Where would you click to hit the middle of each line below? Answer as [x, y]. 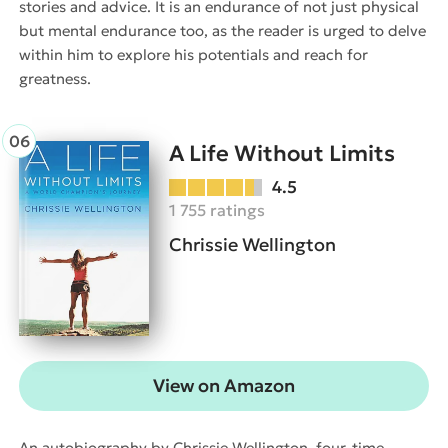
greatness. [55, 79]
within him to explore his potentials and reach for [193, 55]
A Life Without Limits [282, 154]
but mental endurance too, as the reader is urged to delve [222, 31]
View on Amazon [224, 386]
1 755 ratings [217, 210]
